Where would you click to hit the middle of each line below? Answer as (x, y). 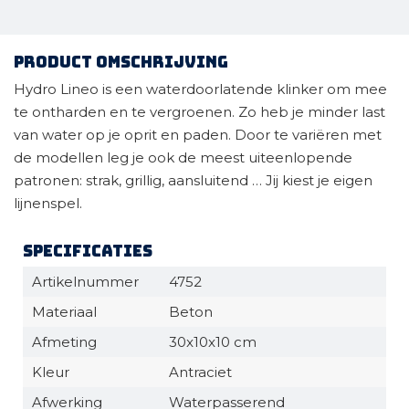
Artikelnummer (85, 282)
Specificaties (88, 251)
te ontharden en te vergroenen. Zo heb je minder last (199, 112)
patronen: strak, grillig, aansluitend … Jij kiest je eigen (193, 180)
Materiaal (64, 312)
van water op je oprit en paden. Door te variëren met (198, 135)
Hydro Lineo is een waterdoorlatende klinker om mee (200, 89)
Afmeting (64, 342)
